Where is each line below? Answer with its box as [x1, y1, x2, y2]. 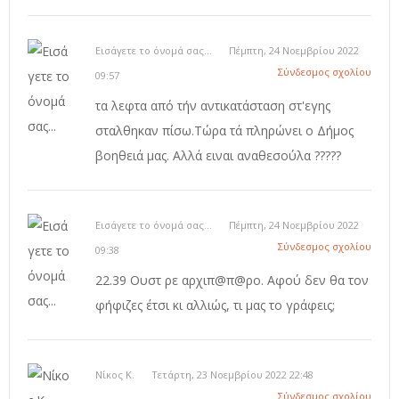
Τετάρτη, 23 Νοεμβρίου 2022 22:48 [151, 368, 313, 382]
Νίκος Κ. [95, 368, 137, 382]
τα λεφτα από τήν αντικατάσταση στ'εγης [95, 97, 330, 115]
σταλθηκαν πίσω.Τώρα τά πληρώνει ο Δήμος [95, 122, 354, 140]
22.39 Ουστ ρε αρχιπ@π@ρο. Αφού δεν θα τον [95, 272, 369, 289]
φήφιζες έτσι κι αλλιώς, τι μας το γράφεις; [95, 297, 335, 314]
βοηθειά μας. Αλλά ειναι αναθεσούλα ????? [95, 147, 341, 165]
